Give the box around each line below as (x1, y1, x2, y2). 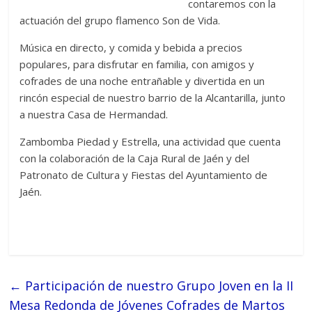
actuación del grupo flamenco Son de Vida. (19, 13, 221, 28)
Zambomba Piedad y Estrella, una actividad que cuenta (19, 134, 281, 149)
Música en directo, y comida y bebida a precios (19, 40, 243, 55)
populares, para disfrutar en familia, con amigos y (19, 57, 255, 72)
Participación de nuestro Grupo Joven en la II (22, 277, 294, 295)
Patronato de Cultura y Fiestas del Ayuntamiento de (19, 168, 268, 182)
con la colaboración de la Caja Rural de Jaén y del (19, 151, 250, 166)
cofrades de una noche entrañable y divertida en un (19, 74, 265, 88)
